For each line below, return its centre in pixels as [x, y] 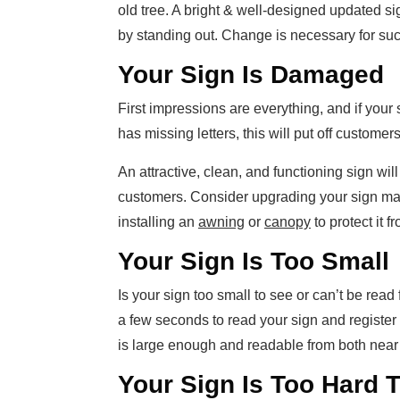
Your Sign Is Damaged [251, 75]
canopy [287, 222]
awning [221, 222]
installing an [158, 222]
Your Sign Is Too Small [254, 262]
